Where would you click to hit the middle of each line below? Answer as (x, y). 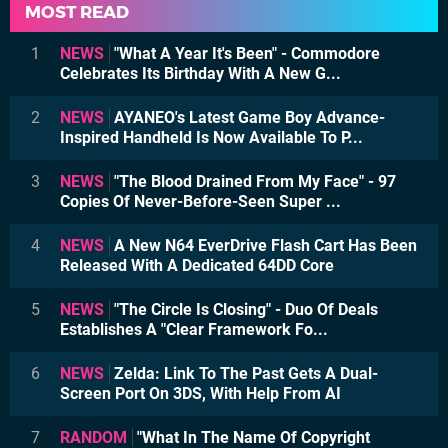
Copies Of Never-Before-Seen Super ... (200, 201)
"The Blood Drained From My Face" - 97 (253, 181)
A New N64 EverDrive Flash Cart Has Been (263, 245)
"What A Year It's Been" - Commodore (245, 53)
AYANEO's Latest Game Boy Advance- (247, 117)
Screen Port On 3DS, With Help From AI (200, 393)
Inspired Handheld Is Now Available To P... (211, 137)
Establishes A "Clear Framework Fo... (194, 329)
